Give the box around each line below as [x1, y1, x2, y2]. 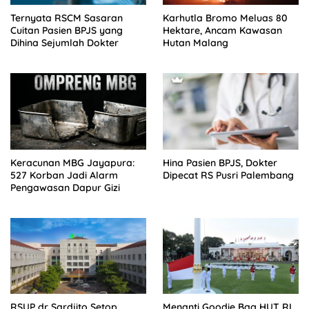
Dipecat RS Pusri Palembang [163, 168, 294, 181]
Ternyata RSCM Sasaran [10, 11, 123, 24]
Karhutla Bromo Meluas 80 [163, 11, 288, 24]
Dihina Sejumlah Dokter [10, 36, 119, 49]
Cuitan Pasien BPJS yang [10, 23, 123, 37]
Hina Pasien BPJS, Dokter [163, 156, 277, 169]
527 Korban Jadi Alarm [10, 168, 118, 181]
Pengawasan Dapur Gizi [10, 181, 120, 194]
